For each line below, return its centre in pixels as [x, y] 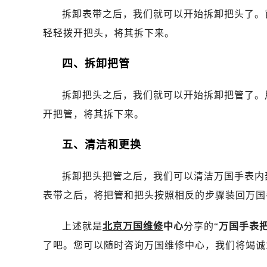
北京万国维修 [133, 226]
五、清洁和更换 [102, 145]
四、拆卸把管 [96, 64]
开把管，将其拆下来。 [94, 114]
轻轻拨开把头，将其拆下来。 [109, 33]
